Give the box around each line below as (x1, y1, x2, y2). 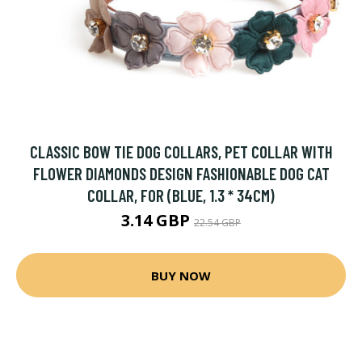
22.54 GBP (194, 216, 241, 229)
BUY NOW (151, 267, 211, 284)
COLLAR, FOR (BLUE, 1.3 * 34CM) (87, 185, 275, 205)
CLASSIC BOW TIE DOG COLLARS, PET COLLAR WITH (29, 141, 333, 162)
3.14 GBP (121, 209, 194, 231)
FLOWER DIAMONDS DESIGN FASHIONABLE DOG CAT (32, 163, 330, 183)
